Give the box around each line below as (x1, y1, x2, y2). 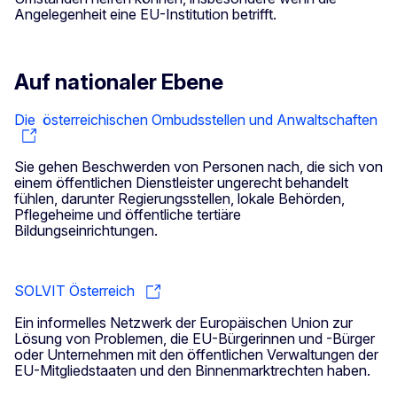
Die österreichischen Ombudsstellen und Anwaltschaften (14, 110, 381, 128)
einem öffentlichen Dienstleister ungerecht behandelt (14, 174, 348, 192)
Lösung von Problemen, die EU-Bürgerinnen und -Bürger (14, 330, 375, 347)
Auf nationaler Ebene (14, 68, 223, 95)
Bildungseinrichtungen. (14, 222, 158, 240)
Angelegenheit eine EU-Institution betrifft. (14, 4, 276, 23)
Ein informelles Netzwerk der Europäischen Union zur (14, 314, 353, 331)
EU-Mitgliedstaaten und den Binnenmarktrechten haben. (14, 362, 370, 379)
